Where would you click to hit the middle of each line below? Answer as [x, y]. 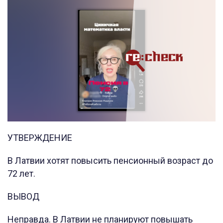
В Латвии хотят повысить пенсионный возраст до [110, 161]
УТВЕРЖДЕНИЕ [40, 138]
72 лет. [22, 174]
